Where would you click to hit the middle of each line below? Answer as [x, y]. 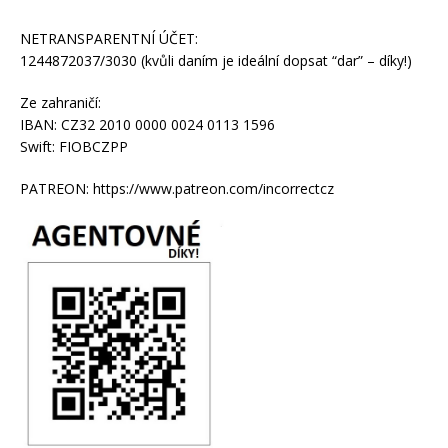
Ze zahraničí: [60, 103]
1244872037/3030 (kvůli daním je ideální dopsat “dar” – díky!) [216, 61]
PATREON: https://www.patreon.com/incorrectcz [177, 189]
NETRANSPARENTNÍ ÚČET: [109, 39]
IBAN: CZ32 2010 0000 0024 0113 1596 [147, 125]
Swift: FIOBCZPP [74, 147]
